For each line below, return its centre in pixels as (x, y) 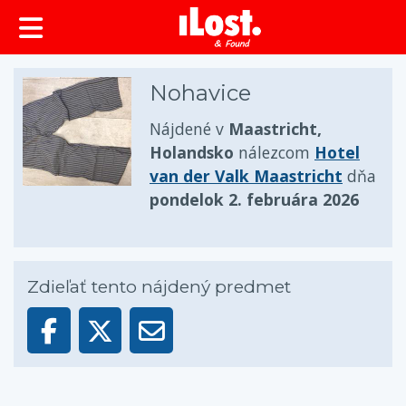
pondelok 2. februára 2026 (254, 199)
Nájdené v (189, 129)
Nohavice (200, 93)
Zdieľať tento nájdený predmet (159, 287)
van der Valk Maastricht (246, 176)
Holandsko (192, 152)
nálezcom (274, 152)
